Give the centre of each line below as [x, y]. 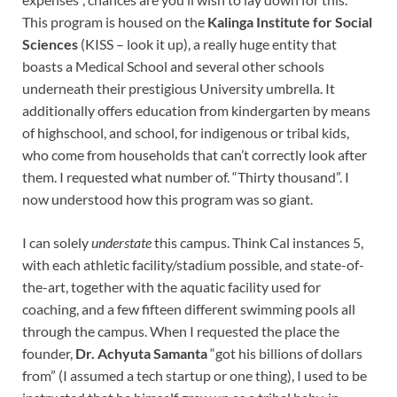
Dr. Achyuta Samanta [141, 354]
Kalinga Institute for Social [290, 22]
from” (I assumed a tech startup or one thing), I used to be [195, 376]
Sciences [50, 44]
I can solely [57, 243]
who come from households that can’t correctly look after [195, 155]
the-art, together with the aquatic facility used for [171, 287]
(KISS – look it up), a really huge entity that [207, 44]
